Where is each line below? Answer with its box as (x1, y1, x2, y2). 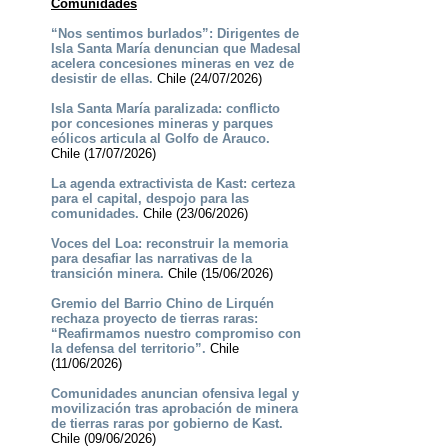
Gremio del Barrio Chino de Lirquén (50, 296, 274, 312)
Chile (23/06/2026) (138, 206, 248, 222)
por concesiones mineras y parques (50, 116, 273, 132)
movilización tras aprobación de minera (50, 401, 298, 417)
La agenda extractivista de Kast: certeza (50, 176, 295, 192)
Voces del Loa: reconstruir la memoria (50, 236, 288, 252)
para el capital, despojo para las (50, 191, 249, 207)
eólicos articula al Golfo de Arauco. (50, 131, 270, 147)
